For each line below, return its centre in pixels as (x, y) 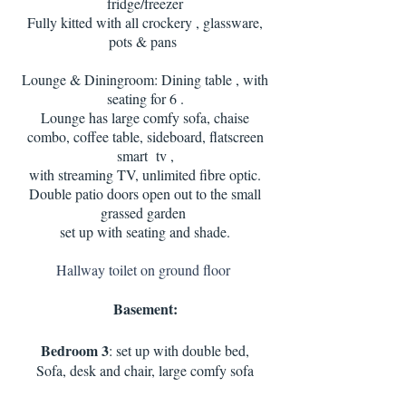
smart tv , (145, 155)
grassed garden (145, 213)
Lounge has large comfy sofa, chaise (145, 117)
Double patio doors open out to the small (145, 193)
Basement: (145, 309)
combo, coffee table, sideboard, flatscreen (145, 136)
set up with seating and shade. (145, 232)
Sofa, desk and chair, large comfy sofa (145, 370)
